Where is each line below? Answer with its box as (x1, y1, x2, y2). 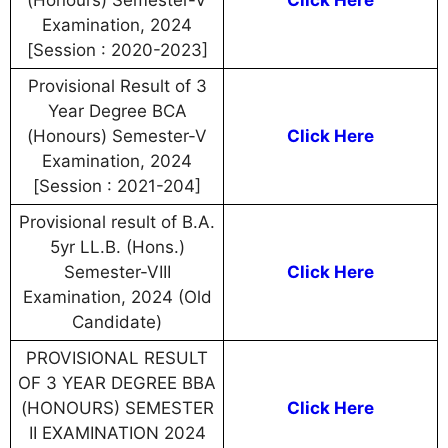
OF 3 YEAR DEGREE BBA (18, 373, 216, 394)
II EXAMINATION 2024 (28, 423, 206, 444)
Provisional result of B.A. (19, 212, 215, 233)
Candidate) (72, 312, 162, 333)
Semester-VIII (63, 262, 171, 283)
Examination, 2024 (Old (22, 287, 212, 308)
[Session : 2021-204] (33, 176, 201, 197)
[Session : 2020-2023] (26, 40, 208, 61)
